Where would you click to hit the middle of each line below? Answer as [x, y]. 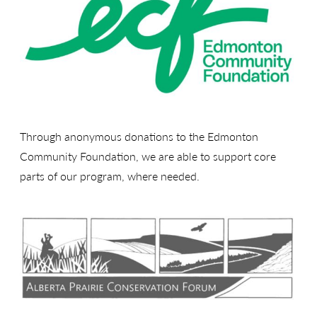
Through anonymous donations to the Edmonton [139, 136]
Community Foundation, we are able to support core [148, 156]
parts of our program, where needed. [110, 175]
